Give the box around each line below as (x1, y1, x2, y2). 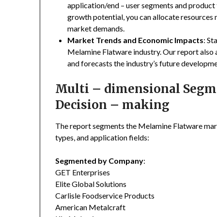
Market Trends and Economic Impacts (67, 35, 204, 45)
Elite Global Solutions (55, 179, 127, 189)
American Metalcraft (55, 202, 126, 212)
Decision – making (55, 97, 170, 113)
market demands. (67, 24, 125, 33)
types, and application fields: (55, 133, 150, 142)
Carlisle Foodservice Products (55, 191, 155, 201)
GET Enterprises (55, 168, 110, 177)
